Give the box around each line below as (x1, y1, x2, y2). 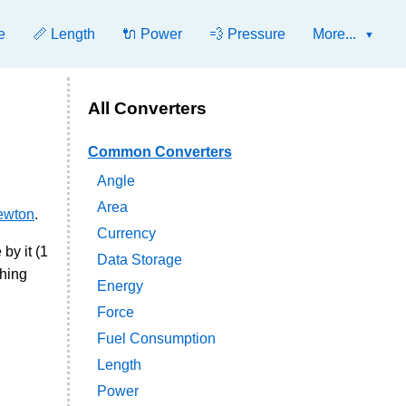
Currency (96, 226, 156, 242)
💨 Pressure (209, 26, 285, 42)
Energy (96, 278, 143, 295)
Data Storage (96, 252, 182, 268)
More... (313, 26, 356, 42)
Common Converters (87, 144, 232, 160)
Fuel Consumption (96, 331, 216, 347)
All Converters (87, 99, 207, 118)
